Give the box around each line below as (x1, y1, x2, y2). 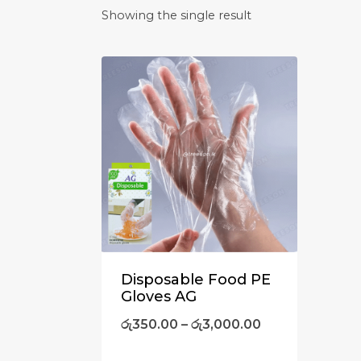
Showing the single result (102, 8, 251, 23)
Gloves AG (121, 288, 197, 305)
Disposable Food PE (121, 271, 271, 288)
